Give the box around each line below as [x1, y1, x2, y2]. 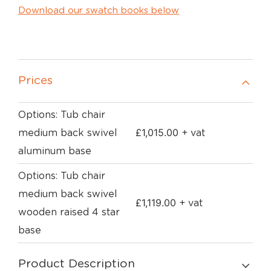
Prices [18, 75, 53, 87]
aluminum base [18, 146, 91, 156]
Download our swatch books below [18, 6, 179, 15]
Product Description [18, 258, 135, 270]
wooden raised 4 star [18, 207, 120, 217]
